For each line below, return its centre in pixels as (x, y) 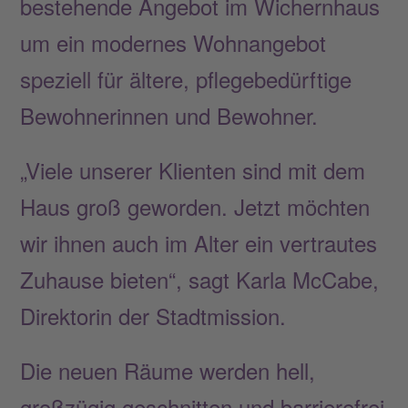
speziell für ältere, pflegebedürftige (186, 78)
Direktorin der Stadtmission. (153, 315)
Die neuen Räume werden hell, (168, 370)
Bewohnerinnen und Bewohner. (169, 115)
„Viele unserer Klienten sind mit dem (193, 169)
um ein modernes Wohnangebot (173, 42)
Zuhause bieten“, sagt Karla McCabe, (200, 279)
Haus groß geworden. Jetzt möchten (195, 206)
